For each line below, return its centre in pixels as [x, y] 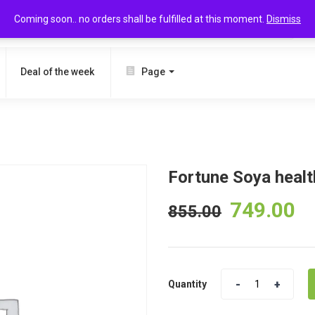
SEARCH [259, 24]
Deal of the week [57, 72]
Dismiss [284, 19]
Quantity [187, 284]
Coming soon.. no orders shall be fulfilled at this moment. [140, 19]
